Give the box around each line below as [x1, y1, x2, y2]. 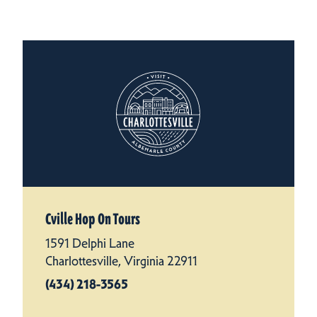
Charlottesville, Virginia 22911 [45, 253, 197, 270]
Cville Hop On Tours [45, 210, 140, 229]
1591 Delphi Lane [45, 236, 134, 252]
